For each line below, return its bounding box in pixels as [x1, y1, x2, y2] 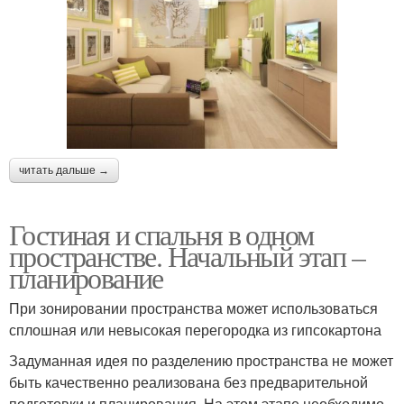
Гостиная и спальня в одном [9, 214, 314, 253]
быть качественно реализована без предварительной [9, 371, 368, 392]
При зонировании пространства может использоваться [9, 297, 378, 318]
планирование [9, 257, 163, 297]
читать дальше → [19, 163, 109, 177]
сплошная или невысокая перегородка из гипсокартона [9, 318, 381, 340]
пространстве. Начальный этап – [9, 235, 364, 275]
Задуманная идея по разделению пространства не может [9, 349, 393, 371]
